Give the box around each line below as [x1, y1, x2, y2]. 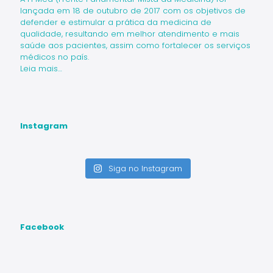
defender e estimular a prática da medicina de [20, 16, 211, 28]
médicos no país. [20, 51, 89, 63]
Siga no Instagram [108, 163, 183, 174]
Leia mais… [20, 63, 62, 74]
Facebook [20, 221, 64, 233]
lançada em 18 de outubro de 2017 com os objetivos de [20, 5, 246, 16]
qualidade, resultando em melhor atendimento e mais [20, 28, 239, 40]
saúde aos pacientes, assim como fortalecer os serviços [20, 40, 250, 51]
